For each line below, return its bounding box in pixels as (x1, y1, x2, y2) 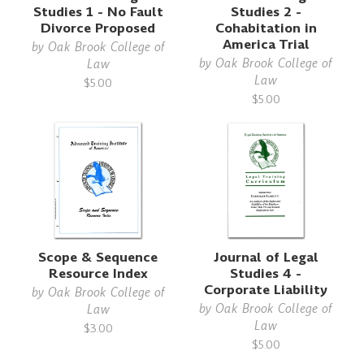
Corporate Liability (204, 279, 328, 299)
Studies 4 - (230, 263, 302, 283)
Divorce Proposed (41, 18, 156, 37)
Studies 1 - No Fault (32, 2, 163, 21)
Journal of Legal (213, 247, 318, 266)
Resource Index (48, 263, 148, 283)
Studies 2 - (230, 2, 301, 21)
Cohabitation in (214, 18, 317, 37)
